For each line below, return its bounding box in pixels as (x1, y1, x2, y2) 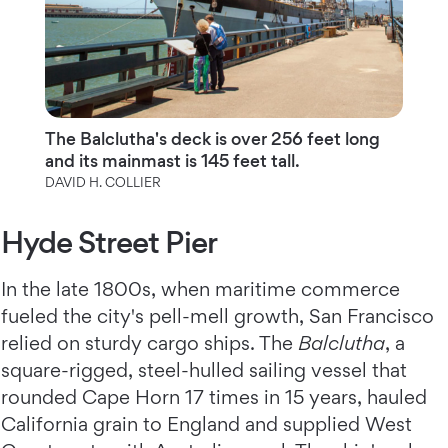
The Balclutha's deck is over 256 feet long (44, 127, 380, 149)
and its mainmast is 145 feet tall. (44, 149, 300, 171)
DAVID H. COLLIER (44, 173, 161, 190)
